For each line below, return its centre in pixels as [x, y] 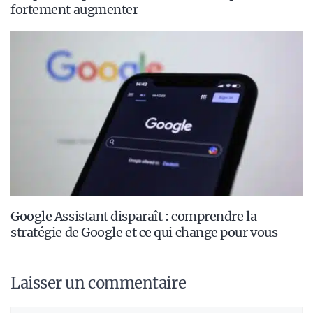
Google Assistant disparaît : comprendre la [134, 217]
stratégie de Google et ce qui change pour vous [144, 233]
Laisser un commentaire [99, 283]
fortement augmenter [74, 10]
